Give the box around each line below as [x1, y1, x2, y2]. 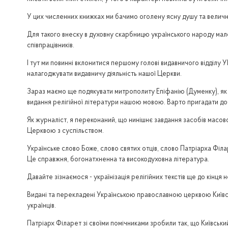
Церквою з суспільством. [26, 128, 104, 135]
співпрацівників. [26, 42, 74, 50]
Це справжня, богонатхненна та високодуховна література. [26, 156, 209, 164]
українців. [26, 203, 56, 210]
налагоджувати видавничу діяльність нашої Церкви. [26, 71, 182, 78]
